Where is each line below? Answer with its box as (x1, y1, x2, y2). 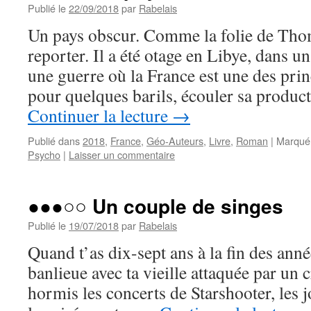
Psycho (28, 147, 60, 162)
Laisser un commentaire (69, 147, 175, 162)
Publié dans (28, 133, 80, 148)
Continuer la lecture (28, 103, 172, 127)
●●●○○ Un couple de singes (28, 192, 283, 220)
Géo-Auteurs (146, 133, 203, 148)
